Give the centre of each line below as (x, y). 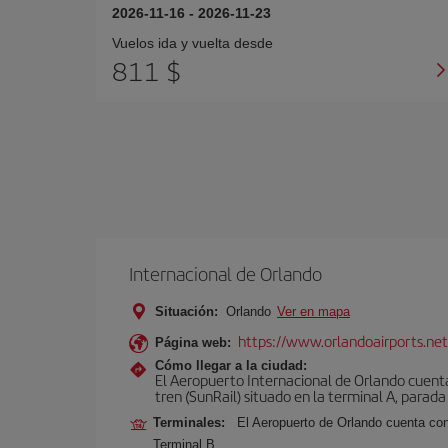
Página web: (193, 342)
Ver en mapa (313, 311)
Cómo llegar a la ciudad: (231, 365)
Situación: (186, 311)
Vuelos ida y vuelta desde (192, 43)
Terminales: (193, 422)
